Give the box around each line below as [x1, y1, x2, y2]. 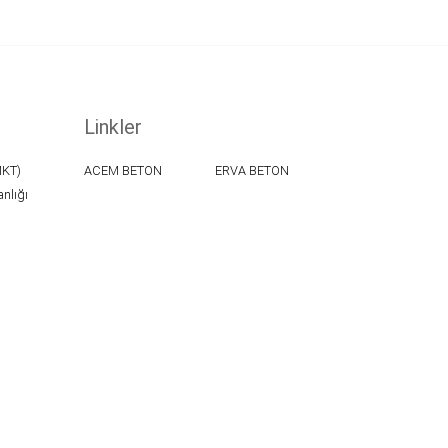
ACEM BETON [83, 162, 162, 178]
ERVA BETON [214, 162, 289, 178]
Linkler [83, 114, 142, 139]
